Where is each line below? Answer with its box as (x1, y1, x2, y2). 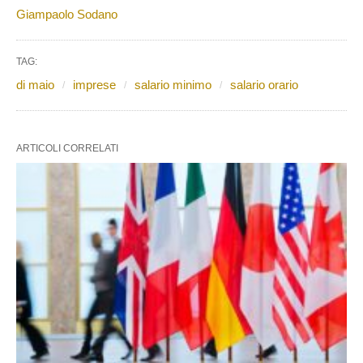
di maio (16, 77, 54, 92)
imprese (73, 77, 116, 92)
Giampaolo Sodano (16, 6, 117, 21)
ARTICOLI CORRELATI (16, 142, 118, 154)
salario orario (230, 77, 298, 92)
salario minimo (135, 77, 211, 92)
